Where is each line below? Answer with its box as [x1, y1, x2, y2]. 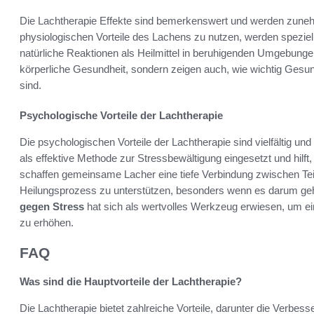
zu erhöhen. [20, 217, 74, 229]
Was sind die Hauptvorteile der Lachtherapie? [20, 275, 242, 287]
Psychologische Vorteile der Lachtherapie [20, 109, 223, 122]
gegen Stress [20, 200, 84, 213]
